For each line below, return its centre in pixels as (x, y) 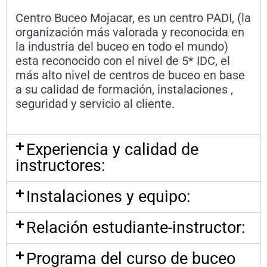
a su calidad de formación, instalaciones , (124, 90)
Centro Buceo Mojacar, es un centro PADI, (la (133, 18)
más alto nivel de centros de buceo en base (130, 75)
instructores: (60, 166)
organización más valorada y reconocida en (130, 32)
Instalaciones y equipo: (108, 197)
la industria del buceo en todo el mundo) (122, 47)
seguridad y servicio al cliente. (95, 104)
